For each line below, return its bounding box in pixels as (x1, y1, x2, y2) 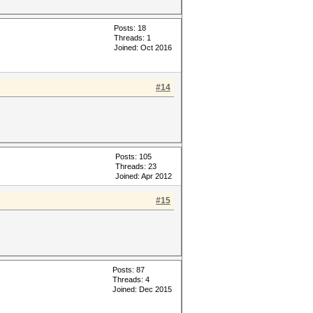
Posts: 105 (115, 152, 152, 161)
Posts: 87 (112, 265, 145, 274)
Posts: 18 (114, 24, 146, 32)
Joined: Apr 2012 (115, 172, 172, 180)
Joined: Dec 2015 (112, 285, 172, 293)
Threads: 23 (115, 162, 156, 170)
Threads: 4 (112, 275, 150, 284)
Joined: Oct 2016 (114, 43, 172, 52)
